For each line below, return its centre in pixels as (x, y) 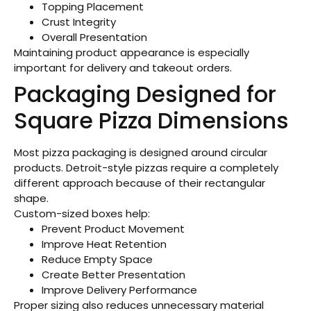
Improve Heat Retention (104, 244)
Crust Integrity (79, 22)
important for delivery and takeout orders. (123, 67)
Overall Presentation (94, 37)
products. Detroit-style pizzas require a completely (146, 167)
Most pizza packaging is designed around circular (141, 152)
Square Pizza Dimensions (151, 120)
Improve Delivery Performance (119, 289)
